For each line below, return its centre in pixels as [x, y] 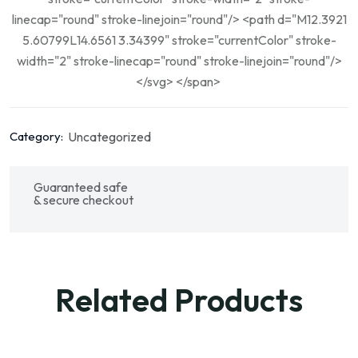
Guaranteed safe [81, 187]
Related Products [179, 300]
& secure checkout [84, 200]
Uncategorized [109, 136]
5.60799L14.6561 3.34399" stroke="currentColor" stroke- [179, 40]
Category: [36, 137]
